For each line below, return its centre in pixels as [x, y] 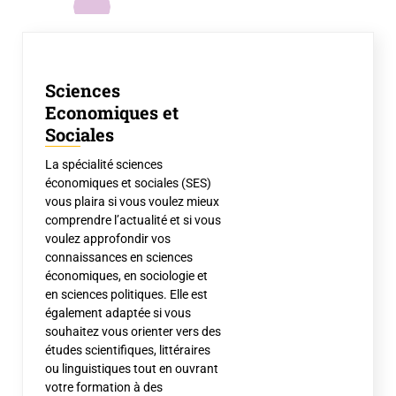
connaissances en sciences [119, 257]
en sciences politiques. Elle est [126, 294]
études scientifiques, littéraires [128, 350]
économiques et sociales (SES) [128, 183]
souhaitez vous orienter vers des [133, 331]
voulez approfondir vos [108, 239]
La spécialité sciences [104, 164]
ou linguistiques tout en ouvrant [132, 369]
